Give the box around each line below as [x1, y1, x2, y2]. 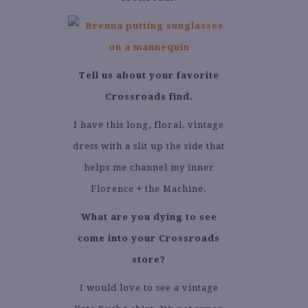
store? [132, 254, 166, 265]
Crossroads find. [104, 91, 193, 102]
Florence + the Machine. [91, 184, 207, 195]
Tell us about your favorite [78, 70, 219, 81]
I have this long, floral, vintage [74, 120, 224, 131]
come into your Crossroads [78, 233, 220, 244]
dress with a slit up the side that [73, 141, 225, 152]
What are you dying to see [80, 212, 217, 223]
